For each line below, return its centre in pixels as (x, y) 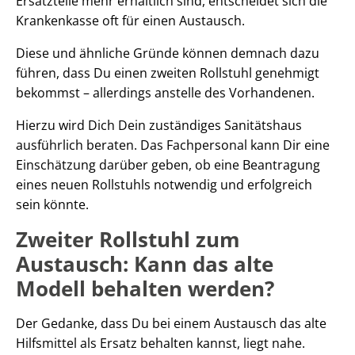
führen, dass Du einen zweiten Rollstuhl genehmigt (168, 73)
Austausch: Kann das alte (145, 263)
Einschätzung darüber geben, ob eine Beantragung (168, 164)
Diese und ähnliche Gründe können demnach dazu (168, 53)
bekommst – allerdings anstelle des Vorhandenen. (165, 92)
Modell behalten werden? (145, 288)
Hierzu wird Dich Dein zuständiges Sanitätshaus (159, 125)
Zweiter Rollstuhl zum (128, 239)
